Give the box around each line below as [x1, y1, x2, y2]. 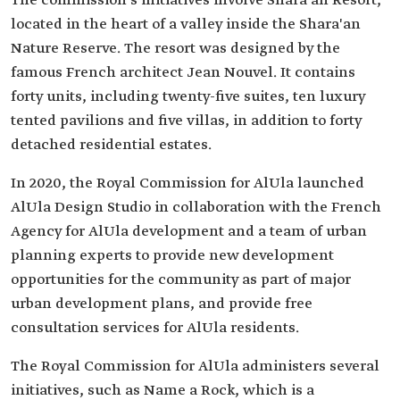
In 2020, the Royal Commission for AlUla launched [11, 174, 364, 193]
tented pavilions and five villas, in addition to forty [11, 112, 362, 130]
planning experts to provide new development [11, 246, 334, 265]
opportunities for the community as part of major [11, 271, 351, 289]
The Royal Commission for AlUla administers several [11, 357, 379, 376]
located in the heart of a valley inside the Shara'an [11, 15, 361, 34]
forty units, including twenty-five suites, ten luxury [11, 87, 365, 106]
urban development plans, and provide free [11, 295, 312, 313]
